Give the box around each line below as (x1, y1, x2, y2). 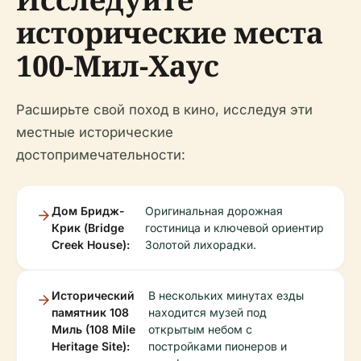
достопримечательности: (16, 147, 185, 163)
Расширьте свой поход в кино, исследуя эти (16, 102, 313, 118)
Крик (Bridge (52, 221, 124, 234)
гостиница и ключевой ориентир (145, 221, 325, 234)
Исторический (52, 288, 135, 302)
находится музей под (147, 305, 267, 319)
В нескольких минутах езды (147, 288, 304, 302)
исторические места (16, 13, 323, 52)
